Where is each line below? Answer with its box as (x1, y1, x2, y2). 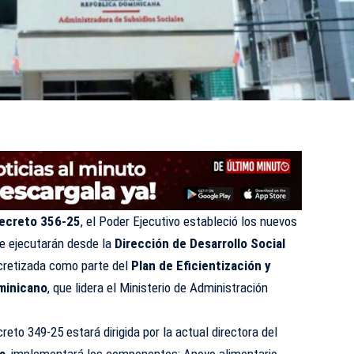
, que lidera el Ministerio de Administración (47, 279, 269, 296)
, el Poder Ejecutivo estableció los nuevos (81, 213, 298, 229)
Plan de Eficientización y (131, 257, 272, 273)
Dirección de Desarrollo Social (115, 235, 286, 251)
